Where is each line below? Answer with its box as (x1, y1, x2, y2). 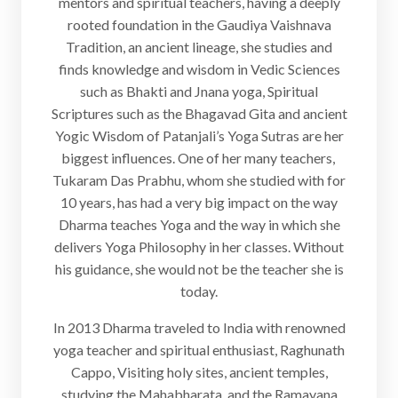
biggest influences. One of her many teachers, (60, 149, 338, 167)
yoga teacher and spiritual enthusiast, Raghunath (53, 341, 345, 359)
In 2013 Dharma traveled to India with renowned (52, 319, 346, 337)
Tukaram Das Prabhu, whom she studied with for (52, 171, 346, 189)
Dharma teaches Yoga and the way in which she (58, 216, 340, 234)
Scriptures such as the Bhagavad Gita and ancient (51, 105, 347, 123)
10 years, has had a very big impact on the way (60, 194, 338, 211)
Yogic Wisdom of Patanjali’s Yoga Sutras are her (54, 127, 344, 145)
